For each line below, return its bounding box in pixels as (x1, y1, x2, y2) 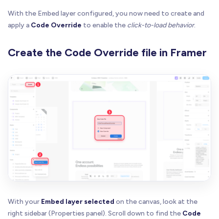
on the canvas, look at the (114, 197, 197, 206)
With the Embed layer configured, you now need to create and (8, 9, 204, 18)
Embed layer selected (41, 197, 114, 206)
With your (8, 197, 41, 206)
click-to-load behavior (127, 21, 194, 30)
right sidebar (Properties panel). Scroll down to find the (8, 209, 182, 218)
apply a (8, 21, 31, 30)
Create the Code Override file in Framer (8, 46, 207, 60)
